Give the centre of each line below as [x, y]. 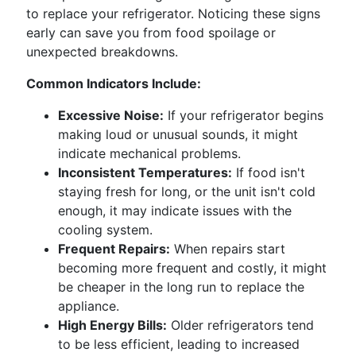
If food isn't [269, 172]
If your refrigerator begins [244, 115]
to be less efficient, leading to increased [179, 344]
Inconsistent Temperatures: [145, 172]
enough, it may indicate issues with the [175, 211]
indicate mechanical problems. [149, 153]
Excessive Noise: [111, 115]
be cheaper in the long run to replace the [181, 287]
